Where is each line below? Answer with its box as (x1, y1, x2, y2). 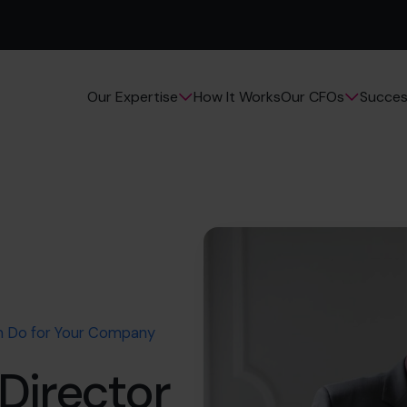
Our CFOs (280, 87, 344, 107)
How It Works (193, 86, 281, 106)
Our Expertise (86, 87, 178, 107)
